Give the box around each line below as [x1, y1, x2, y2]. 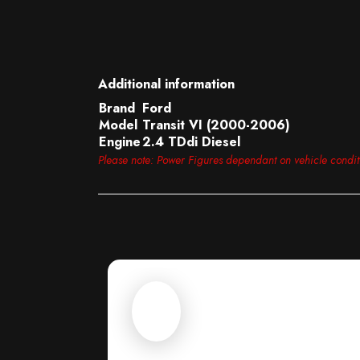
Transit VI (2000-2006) [142, 116, 290, 134]
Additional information [98, 75, 235, 93]
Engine [99, 133, 141, 151]
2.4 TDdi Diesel [142, 133, 240, 151]
